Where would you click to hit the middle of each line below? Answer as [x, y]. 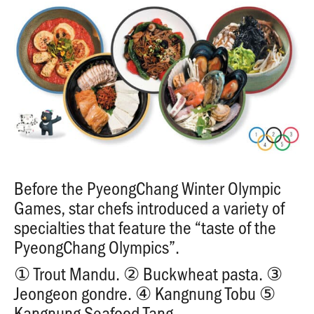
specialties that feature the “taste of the [145, 227]
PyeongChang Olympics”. [97, 246]
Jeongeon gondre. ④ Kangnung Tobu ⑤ [145, 293]
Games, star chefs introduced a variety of [149, 207]
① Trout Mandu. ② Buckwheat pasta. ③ [148, 273]
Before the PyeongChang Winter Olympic [148, 187]
